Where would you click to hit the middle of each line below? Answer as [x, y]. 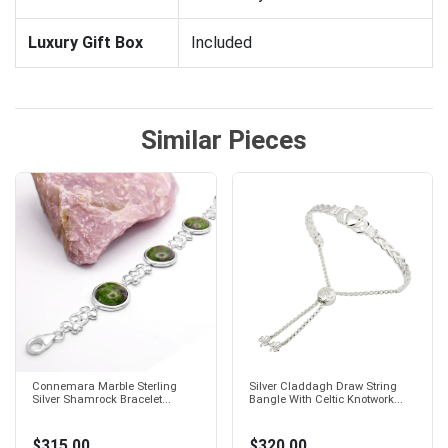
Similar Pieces [224, 139]
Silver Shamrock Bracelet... [101, 400]
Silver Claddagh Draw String [322, 387]
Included [221, 42]
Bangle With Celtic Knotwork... [325, 400]
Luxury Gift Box [85, 42]
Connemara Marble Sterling [104, 387]
